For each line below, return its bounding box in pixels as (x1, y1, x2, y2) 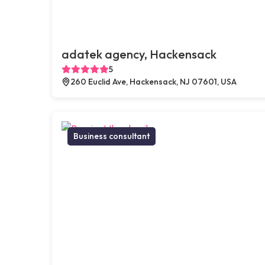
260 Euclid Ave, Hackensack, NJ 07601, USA (70, 76, 237, 87)
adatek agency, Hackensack (62, 46, 216, 62)
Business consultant (73, 130, 150, 141)
